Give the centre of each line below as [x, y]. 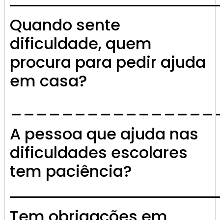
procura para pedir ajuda [108, 62]
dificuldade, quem [81, 44]
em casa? [48, 81]
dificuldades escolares [99, 153]
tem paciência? [71, 171]
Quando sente [65, 25]
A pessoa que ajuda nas [104, 134]
